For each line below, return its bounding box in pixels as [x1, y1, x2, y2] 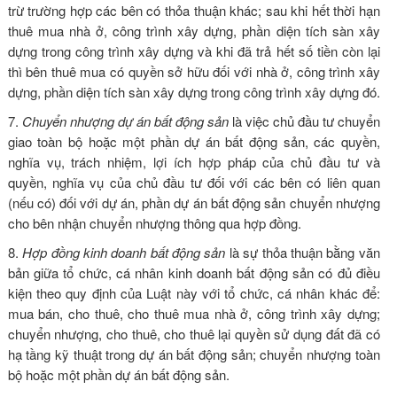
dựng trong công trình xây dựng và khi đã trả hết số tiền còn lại [7, 41, 380, 60]
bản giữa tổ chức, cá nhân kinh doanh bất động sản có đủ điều [7, 262, 380, 282]
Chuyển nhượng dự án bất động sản [21, 111, 232, 130]
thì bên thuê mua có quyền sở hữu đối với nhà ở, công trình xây [7, 61, 380, 81]
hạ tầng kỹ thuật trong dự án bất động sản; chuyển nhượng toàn [7, 344, 380, 363]
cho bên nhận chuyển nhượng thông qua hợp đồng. [7, 213, 301, 232]
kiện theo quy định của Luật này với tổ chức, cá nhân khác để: [7, 283, 380, 302]
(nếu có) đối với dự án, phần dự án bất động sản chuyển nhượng [7, 192, 380, 212]
